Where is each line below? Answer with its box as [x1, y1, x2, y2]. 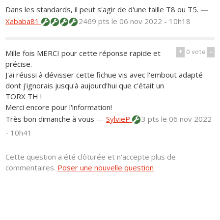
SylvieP [106, 114, 133, 124]
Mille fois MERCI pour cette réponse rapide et [5, 48, 161, 58]
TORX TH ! [5, 91, 42, 102]
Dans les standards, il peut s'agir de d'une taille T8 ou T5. [5, 4, 199, 15]
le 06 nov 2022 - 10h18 [111, 16, 191, 27]
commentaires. [5, 163, 58, 173]
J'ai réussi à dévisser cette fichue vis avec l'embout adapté [5, 70, 203, 80]
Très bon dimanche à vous [5, 114, 95, 124]
